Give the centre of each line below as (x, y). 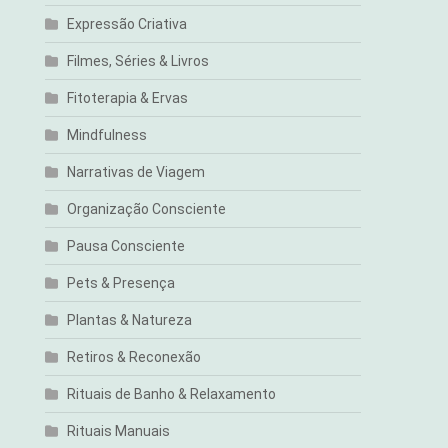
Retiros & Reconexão (134, 357)
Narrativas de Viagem (136, 172)
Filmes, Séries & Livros (138, 61)
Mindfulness (107, 135)
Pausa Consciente (126, 246)
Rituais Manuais (119, 431)
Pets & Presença (121, 283)
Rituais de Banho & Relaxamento (172, 394)
